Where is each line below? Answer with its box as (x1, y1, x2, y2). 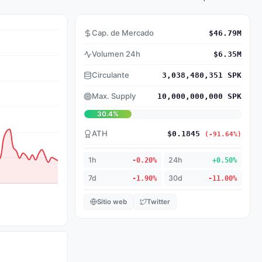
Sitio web (97, 198, 127, 206)
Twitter (147, 198, 170, 206)
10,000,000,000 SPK (157, 92, 242, 101)
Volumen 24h (92, 49, 140, 58)
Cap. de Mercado (92, 28, 154, 37)
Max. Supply (92, 91, 136, 101)
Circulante (92, 70, 129, 80)
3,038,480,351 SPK (162, 71, 242, 80)
